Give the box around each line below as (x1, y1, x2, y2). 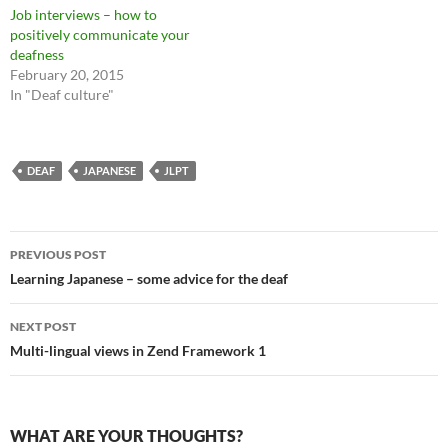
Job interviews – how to (10, 5, 157, 23)
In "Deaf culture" (10, 85, 114, 103)
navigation (9, 265, 133, 298)
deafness (10, 45, 64, 63)
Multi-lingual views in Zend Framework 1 (10, 341, 266, 359)
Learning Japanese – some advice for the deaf (10, 269, 288, 287)
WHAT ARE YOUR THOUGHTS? (10, 425, 243, 445)
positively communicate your (10, 25, 190, 43)
